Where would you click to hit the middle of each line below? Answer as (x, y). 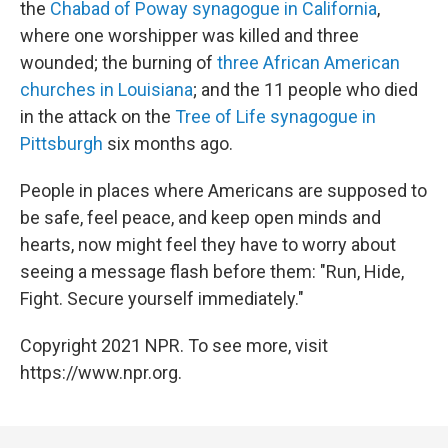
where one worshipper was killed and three (189, 35)
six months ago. (168, 143)
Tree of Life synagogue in (275, 116)
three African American (308, 62)
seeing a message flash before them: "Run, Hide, (212, 271)
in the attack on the (97, 116)
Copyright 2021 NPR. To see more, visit (174, 345)
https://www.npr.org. (101, 372)
